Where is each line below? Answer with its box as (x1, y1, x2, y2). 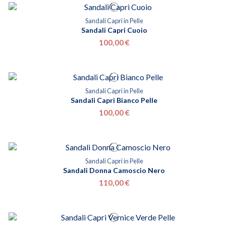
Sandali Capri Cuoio (81, 26, 147, 35)
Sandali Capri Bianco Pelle (71, 96, 157, 105)
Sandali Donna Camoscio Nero (63, 166, 165, 175)
